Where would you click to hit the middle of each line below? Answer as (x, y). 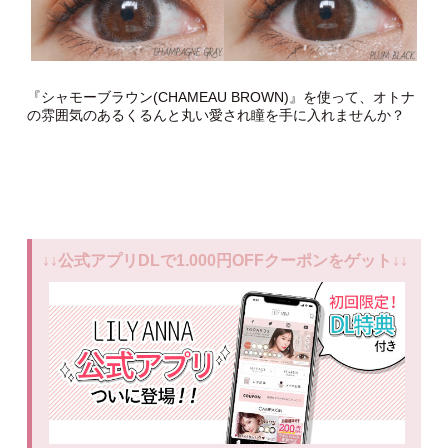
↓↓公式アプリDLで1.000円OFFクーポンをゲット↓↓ (224, 261)
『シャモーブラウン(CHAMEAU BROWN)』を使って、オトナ (220, 97)
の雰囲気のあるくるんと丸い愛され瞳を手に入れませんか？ (215, 115)
